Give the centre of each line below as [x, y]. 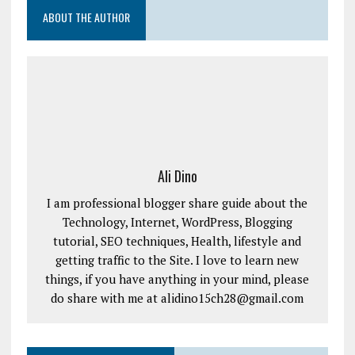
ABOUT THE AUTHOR [86, 17]
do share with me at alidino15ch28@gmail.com [177, 298]
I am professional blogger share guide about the [177, 202]
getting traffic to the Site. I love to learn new [177, 260]
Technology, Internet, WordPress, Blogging [177, 221]
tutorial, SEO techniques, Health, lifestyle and [177, 240]
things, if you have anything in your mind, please [177, 279]
